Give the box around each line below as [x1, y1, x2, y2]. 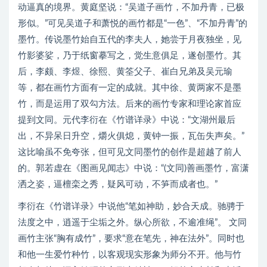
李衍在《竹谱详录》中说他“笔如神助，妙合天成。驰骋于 [18, 202, 244, 211]
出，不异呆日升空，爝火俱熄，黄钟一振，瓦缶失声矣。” [18, 132, 244, 141]
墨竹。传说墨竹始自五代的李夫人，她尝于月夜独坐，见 [18, 35, 241, 44]
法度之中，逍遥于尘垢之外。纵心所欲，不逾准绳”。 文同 [18, 218, 247, 227]
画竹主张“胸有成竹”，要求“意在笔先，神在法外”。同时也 [18, 234, 244, 243]
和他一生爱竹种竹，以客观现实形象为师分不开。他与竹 [18, 250, 241, 259]
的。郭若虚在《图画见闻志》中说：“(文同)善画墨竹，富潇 [18, 164, 249, 173]
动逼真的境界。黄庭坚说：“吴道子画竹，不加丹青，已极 [18, 3, 244, 12]
